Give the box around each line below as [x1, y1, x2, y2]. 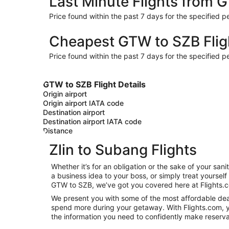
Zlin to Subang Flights [49, 141, 197, 158]
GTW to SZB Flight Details [43, 79, 146, 89]
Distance [43, 126, 73, 135]
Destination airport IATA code [43, 117, 142, 126]
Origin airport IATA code [43, 99, 124, 107]
